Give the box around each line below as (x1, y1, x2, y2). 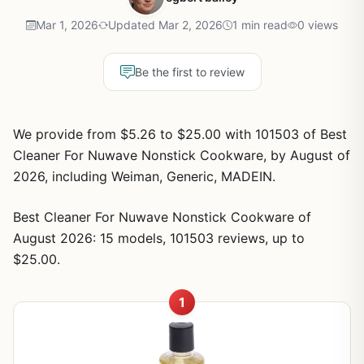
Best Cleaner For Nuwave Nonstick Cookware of (13, 209, 311, 225)
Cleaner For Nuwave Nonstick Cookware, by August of (13, 147, 350, 163)
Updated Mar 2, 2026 (108, 18, 223, 32)
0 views (297, 18, 338, 32)
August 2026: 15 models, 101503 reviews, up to (13, 230, 305, 246)
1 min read (232, 18, 288, 32)
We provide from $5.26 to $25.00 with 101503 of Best (13, 126, 347, 142)
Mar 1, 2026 (36, 18, 98, 32)
